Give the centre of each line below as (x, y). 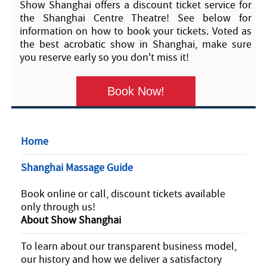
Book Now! (136, 91)
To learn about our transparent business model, (129, 246)
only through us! (58, 207)
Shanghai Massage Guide (77, 167)
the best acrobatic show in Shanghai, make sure (136, 44)
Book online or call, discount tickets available (123, 194)
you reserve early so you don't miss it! (104, 57)
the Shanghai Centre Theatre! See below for (136, 18)
